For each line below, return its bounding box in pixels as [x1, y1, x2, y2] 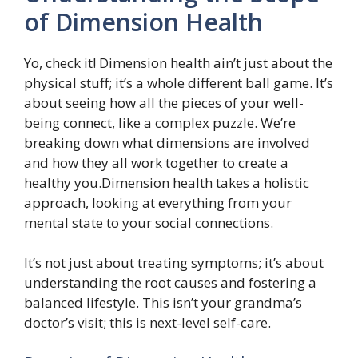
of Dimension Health [24, 5, 263, 38]
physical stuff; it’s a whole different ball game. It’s [24, 73, 333, 92]
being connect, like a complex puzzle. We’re [24, 113, 296, 132]
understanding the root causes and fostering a [24, 273, 316, 292]
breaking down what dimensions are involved [24, 133, 310, 152]
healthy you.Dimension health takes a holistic [24, 173, 309, 192]
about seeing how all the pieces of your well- [24, 93, 304, 112]
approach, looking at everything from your [24, 193, 292, 212]
